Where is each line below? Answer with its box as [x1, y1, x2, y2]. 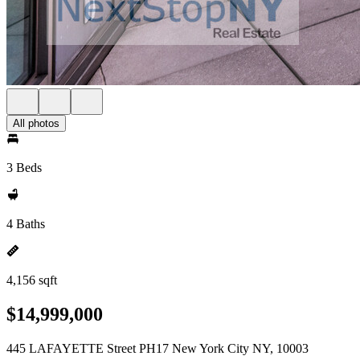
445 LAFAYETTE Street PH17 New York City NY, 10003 [6, 341, 309, 355]
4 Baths [6, 217, 45, 231]
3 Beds [6, 161, 42, 174]
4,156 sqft [6, 273, 57, 287]
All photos [13, 117, 59, 129]
